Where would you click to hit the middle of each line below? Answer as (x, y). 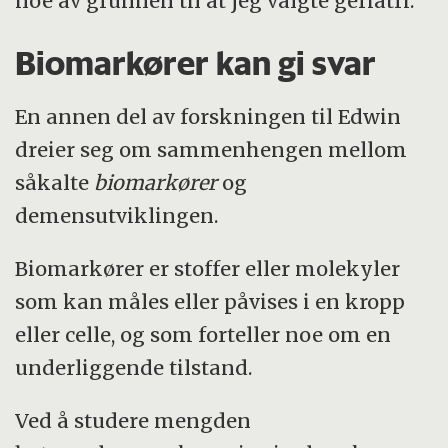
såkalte (55, 183)
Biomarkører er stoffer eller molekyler (208, 269)
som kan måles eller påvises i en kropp (210, 302)
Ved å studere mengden (133, 420)
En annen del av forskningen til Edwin (208, 117)
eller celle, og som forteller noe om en (203, 335)
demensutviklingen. (117, 216)
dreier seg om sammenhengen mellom (211, 150)
